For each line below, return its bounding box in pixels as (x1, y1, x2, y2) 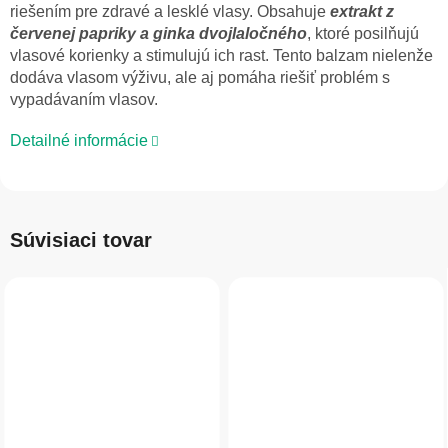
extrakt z (330, 3, 394, 21)
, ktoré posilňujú (307, 25, 419, 43)
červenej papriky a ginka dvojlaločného (10, 25, 307, 43)
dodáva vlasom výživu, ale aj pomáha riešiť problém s (10, 69, 390, 87)
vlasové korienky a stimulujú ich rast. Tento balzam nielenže (10, 47, 433, 65)
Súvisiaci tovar (10, 229, 152, 252)
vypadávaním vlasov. (10, 91, 158, 109)
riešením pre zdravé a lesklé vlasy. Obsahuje (10, 3, 330, 21)
